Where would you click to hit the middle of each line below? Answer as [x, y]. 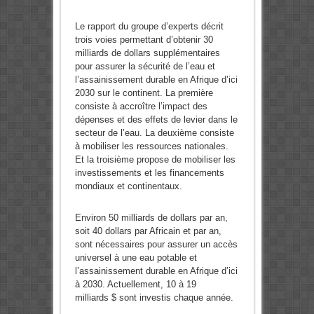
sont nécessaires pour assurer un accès [156, 245]
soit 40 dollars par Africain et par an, [148, 231]
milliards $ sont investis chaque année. [154, 298]
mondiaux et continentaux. [128, 186]
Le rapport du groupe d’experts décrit [149, 27]
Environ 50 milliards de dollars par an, [151, 218]
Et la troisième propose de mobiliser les [155, 160]
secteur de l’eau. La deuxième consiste [154, 133]
